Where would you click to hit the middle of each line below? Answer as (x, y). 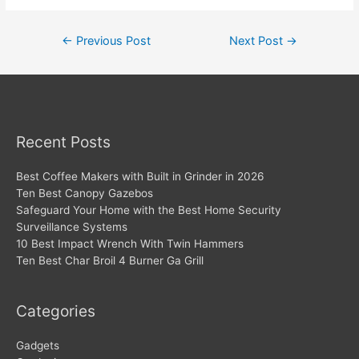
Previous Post (111, 40)
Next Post (258, 40)
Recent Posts (63, 141)
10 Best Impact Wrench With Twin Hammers (130, 243)
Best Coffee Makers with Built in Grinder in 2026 (140, 176)
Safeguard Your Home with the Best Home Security (149, 210)
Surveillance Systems (72, 226)
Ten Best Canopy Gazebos (85, 193)
